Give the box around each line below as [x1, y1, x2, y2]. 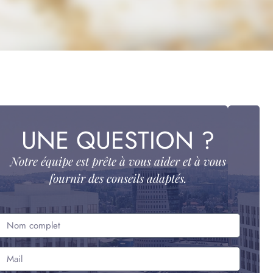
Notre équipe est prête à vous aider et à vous [10, 153, 226, 169]
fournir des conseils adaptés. [49, 170, 187, 186]
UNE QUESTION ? [21, 122, 215, 158]
